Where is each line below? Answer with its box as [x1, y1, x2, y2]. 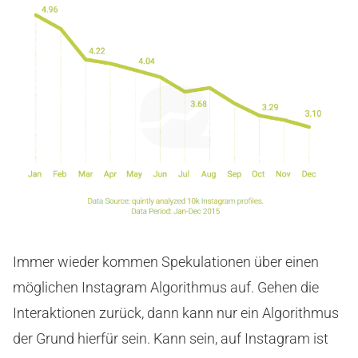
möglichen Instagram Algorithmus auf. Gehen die [13, 279, 319, 296]
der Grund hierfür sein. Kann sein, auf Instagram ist [13, 330, 328, 348]
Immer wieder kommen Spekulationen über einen [13, 253, 319, 271]
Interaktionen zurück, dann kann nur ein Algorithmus [13, 304, 339, 322]
